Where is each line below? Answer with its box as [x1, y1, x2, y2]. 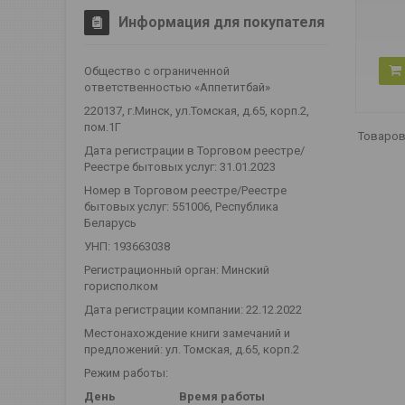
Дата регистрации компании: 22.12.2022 [84, 303, 302, 317]
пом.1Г [84, 120, 121, 135]
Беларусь [84, 216, 137, 231]
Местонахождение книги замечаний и [84, 326, 290, 341]
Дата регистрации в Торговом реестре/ [84, 144, 305, 158]
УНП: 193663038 [84, 240, 170, 254]
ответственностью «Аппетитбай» [84, 80, 270, 95]
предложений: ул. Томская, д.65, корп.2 [84, 343, 299, 357]
